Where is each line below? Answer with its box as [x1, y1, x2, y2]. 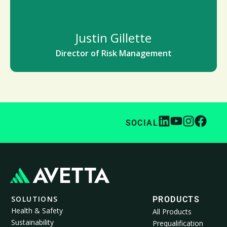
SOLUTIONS [11, 194, 58, 204]
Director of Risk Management [55, 48, 172, 59]
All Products [153, 207, 192, 217]
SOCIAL [125, 118, 158, 128]
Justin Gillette [75, 29, 152, 46]
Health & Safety [11, 206, 63, 216]
